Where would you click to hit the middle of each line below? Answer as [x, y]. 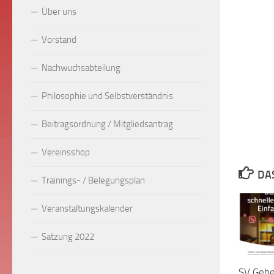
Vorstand [59, 39]
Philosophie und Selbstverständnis [107, 96]
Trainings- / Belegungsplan [93, 180]
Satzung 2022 [68, 236]
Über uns [59, 11]
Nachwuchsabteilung [81, 68]
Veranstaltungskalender [87, 208]
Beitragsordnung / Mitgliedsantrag [107, 124]
